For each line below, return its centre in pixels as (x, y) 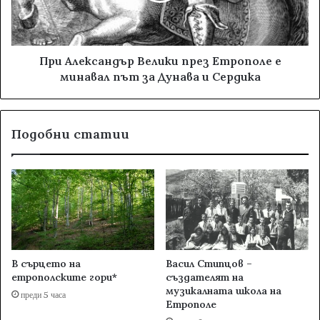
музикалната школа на (224, 291)
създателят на (205, 277)
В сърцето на (46, 264)
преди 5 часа (43, 295)
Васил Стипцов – (209, 264)
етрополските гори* (64, 277)
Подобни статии (70, 134)
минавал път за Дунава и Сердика (160, 77)
